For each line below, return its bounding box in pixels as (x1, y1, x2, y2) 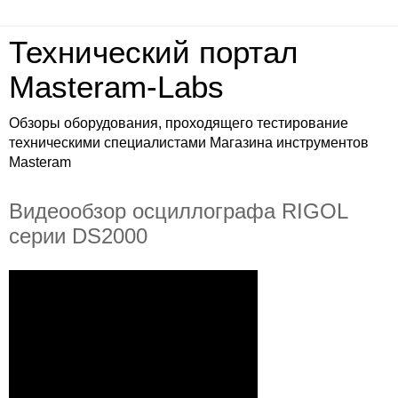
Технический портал (9, 36, 298, 69)
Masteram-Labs (9, 70, 224, 104)
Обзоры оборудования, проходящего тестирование (9, 115, 348, 131)
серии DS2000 (9, 224, 147, 248)
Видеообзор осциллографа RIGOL (9, 199, 347, 223)
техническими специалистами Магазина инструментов (9, 135, 369, 150)
